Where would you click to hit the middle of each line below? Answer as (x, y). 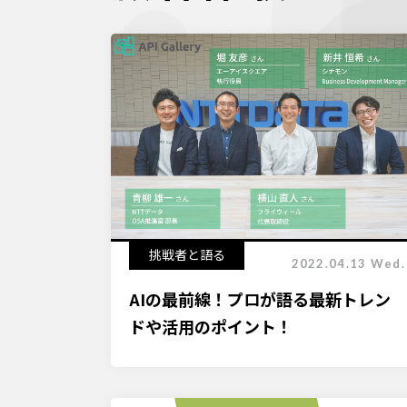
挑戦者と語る (187, 254)
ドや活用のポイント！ (211, 326)
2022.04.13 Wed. (348, 263)
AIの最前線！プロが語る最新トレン (260, 299)
